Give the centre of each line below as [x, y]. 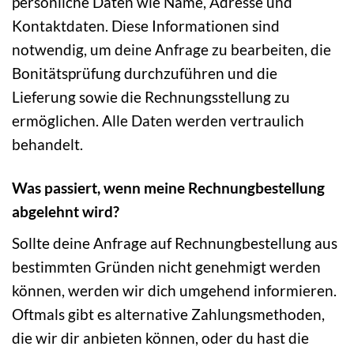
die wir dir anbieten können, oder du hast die [160, 337]
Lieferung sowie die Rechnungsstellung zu [151, 97]
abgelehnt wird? [66, 211]
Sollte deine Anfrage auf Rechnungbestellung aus [175, 243]
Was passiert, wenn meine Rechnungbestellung [168, 188]
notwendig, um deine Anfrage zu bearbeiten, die [171, 50]
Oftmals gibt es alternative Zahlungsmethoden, [168, 314]
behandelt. [47, 145]
